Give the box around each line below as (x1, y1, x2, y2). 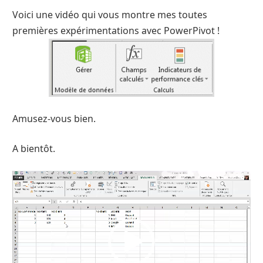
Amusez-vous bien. (12, 112, 96, 125)
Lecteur (12, 171, 41, 183)
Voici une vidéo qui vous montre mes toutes (12, 8, 207, 22)
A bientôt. (12, 142, 55, 155)
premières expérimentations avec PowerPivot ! (12, 24, 220, 38)
